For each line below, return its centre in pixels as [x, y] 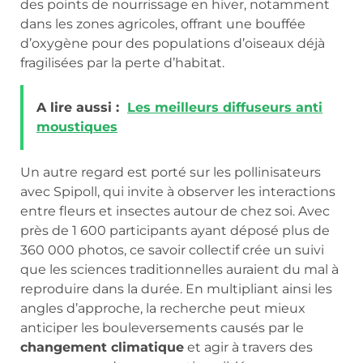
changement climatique [102, 347]
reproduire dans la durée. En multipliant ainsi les [176, 288]
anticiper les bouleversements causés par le [162, 327]
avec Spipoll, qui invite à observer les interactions [178, 191]
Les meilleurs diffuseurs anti [225, 107]
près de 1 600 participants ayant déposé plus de [175, 230]
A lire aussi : [78, 107]
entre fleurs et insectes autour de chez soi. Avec [175, 211]
